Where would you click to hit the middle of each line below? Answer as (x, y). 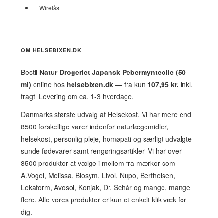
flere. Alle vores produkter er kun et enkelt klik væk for (104, 200)
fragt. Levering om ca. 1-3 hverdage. (77, 96)
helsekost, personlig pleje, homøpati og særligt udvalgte (106, 139)
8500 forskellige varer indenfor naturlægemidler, (95, 127)
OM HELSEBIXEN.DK (51, 50)
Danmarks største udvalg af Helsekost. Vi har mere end (106, 114)
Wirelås (49, 8)
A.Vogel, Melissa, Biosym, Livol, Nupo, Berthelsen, (98, 175)
